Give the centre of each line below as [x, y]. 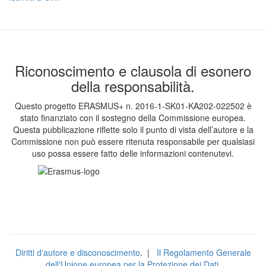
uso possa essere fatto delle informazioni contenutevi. [133, 153]
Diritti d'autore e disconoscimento [77, 252]
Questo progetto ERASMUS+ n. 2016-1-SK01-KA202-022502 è [133, 106]
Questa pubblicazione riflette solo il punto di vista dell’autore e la [133, 129]
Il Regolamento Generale [202, 252]
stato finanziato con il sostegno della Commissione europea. [133, 118]
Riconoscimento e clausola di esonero [133, 70]
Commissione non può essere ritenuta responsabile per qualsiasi [133, 141]
